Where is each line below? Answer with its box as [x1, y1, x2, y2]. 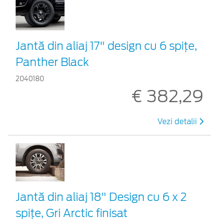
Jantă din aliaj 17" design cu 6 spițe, [16, 39, 197, 52]
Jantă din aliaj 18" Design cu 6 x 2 [16, 190, 187, 203]
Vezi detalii [157, 117, 199, 126]
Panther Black [16, 55, 89, 68]
